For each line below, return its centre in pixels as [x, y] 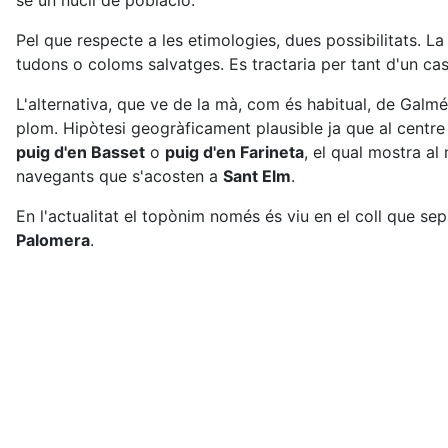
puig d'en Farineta [234, 152]
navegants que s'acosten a [119, 176]
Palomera [53, 240]
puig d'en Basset [80, 152]
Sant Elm [257, 176]
